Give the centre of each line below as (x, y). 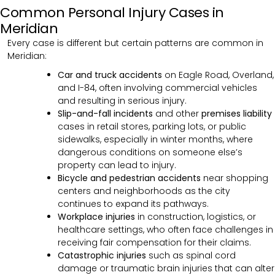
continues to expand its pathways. (133, 204)
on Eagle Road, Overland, (218, 75)
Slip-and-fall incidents (105, 114)
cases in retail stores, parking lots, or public (152, 127)
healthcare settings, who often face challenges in (165, 230)
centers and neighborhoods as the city (144, 191)
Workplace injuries (96, 217)
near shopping (234, 178)
